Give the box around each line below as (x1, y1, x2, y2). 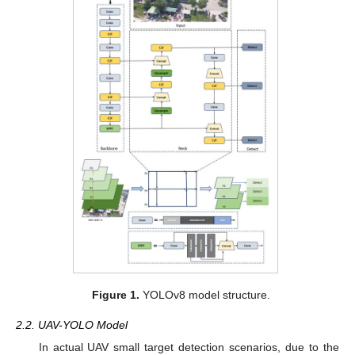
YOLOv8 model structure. (139, 288, 270, 301)
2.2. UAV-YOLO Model (16, 318, 128, 331)
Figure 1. (91, 288, 139, 301)
